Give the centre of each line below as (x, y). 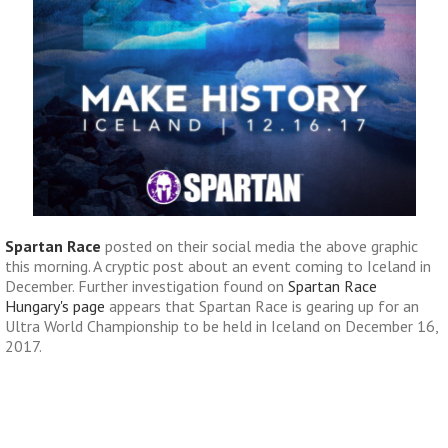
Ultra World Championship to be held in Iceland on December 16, (221, 325)
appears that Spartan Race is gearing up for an (262, 305)
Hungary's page (55, 305)
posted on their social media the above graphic (261, 245)
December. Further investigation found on (146, 285)
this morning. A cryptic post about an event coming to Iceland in (218, 265)
